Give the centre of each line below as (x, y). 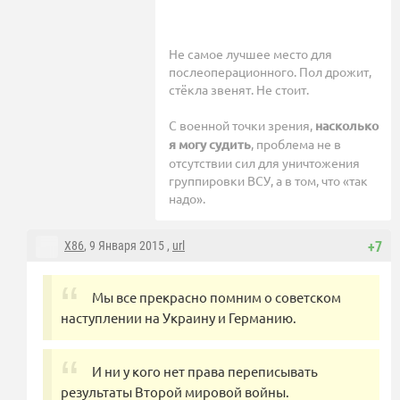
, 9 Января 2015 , (128, 246)
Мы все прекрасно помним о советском (217, 297)
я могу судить (210, 145)
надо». (187, 199)
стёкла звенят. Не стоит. (239, 90)
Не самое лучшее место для (250, 54)
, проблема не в (296, 144)
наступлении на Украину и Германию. (179, 318)
